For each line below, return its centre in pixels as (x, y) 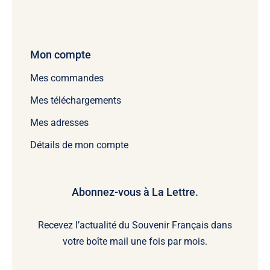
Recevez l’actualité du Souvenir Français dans (135, 225)
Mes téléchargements (75, 101)
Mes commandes (67, 78)
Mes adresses (59, 123)
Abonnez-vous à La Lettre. (135, 192)
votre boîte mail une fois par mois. (135, 242)
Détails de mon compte (79, 145)
